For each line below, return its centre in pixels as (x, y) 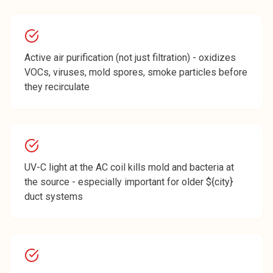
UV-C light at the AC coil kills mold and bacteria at (129, 167)
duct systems (54, 197)
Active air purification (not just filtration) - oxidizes (130, 58)
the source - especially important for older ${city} (129, 182)
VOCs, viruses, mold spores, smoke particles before (136, 72)
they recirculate (57, 87)
